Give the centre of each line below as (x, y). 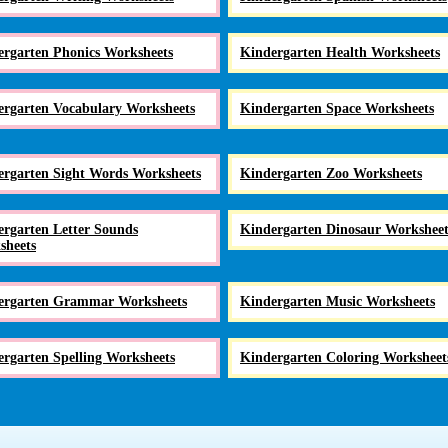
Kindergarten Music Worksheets (337, 301)
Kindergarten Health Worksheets (340, 52)
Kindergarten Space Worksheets (337, 108)
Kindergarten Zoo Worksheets (331, 173)
